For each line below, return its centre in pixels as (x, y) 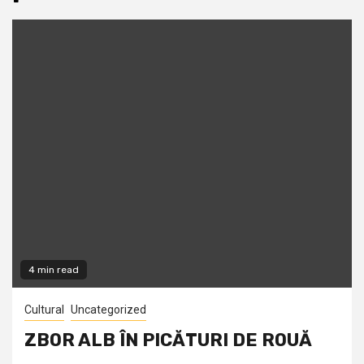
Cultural (44, 310)
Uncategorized (108, 310)
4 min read (54, 270)
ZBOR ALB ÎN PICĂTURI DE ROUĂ (168, 340)
